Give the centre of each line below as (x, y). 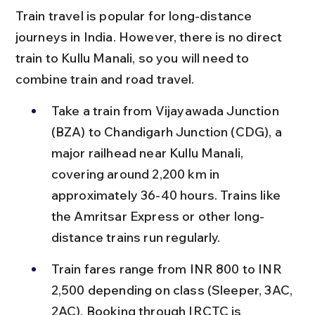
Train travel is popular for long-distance (135, 15)
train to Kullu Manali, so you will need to (134, 58)
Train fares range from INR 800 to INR (168, 269)
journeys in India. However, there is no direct (150, 37)
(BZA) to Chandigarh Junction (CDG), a (168, 131)
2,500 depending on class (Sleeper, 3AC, (173, 290)
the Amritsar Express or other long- (158, 216)
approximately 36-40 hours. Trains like (167, 195)
